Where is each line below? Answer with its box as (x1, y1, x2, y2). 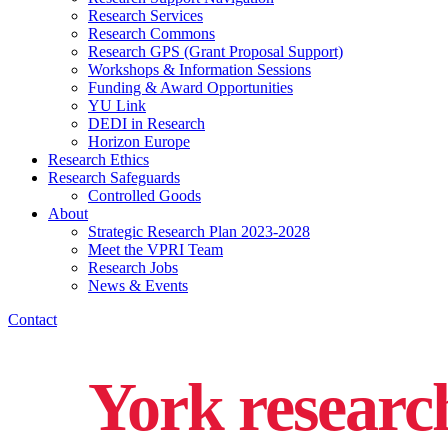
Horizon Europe (88, 132, 190, 150)
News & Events (88, 276, 188, 294)
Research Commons (88, 24, 215, 42)
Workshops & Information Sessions (88, 60, 311, 78)
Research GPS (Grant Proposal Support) (88, 42, 343, 60)
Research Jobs (88, 258, 178, 276)
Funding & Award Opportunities (88, 78, 293, 96)
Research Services (88, 6, 203, 24)
